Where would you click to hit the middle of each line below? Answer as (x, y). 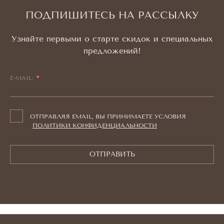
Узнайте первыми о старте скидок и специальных (112, 39)
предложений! (112, 51)
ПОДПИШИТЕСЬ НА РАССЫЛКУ (112, 15)
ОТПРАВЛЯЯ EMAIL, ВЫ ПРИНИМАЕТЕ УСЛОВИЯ (108, 116)
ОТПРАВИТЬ (112, 154)
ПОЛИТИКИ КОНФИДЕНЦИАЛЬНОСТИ (95, 125)
